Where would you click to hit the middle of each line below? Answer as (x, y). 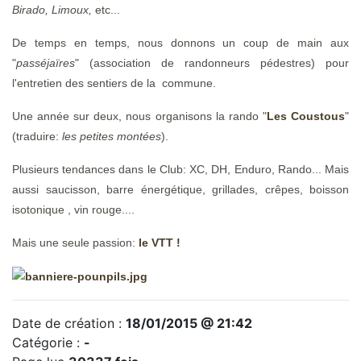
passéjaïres (46, 63)
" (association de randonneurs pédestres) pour (212, 63)
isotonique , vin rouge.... (73, 210)
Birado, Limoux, (52, 10)
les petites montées (112, 137)
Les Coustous (306, 116)
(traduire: (35, 137)
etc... (106, 10)
